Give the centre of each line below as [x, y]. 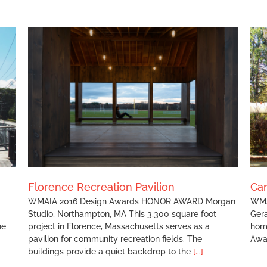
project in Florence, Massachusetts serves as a [119, 227]
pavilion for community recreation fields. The [115, 239]
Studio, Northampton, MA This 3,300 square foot [122, 214]
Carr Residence [145, 99]
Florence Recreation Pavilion [101, 187]
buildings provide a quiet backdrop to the [111, 252]
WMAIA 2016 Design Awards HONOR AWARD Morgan [132, 202]
